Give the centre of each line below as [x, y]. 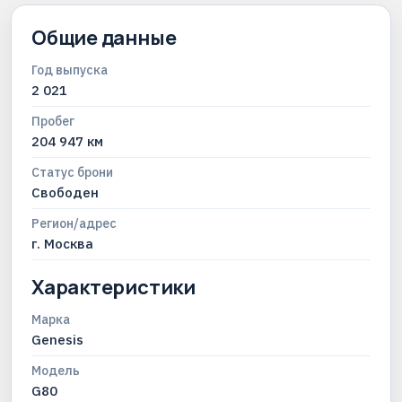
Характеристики [114, 287]
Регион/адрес [74, 223]
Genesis [57, 340]
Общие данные [104, 38]
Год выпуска [70, 70]
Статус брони [72, 172]
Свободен [65, 192]
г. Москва [62, 244]
